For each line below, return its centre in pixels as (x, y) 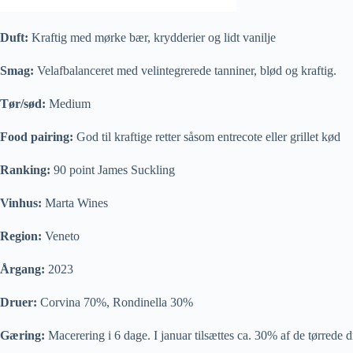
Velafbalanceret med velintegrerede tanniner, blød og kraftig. (185, 71)
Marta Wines (76, 203)
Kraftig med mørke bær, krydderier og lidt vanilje (154, 38)
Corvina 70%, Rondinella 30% (115, 303)
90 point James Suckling (113, 170)
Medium (68, 104)
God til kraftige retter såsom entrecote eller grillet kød (207, 137)
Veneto (61, 236)
